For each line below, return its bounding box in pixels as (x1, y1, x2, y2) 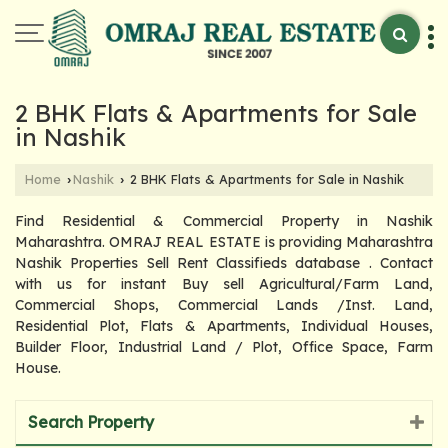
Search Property (28, 411, 154, 432)
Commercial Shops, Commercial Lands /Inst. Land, (15, 295, 433, 314)
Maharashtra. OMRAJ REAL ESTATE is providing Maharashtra (15, 232, 433, 251)
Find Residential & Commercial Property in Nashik (15, 211, 433, 230)
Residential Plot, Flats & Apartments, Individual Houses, (15, 316, 433, 335)
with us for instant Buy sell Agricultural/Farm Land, (15, 274, 433, 293)
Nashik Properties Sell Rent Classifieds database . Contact (15, 253, 433, 272)
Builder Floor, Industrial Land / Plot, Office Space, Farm (15, 337, 433, 356)
